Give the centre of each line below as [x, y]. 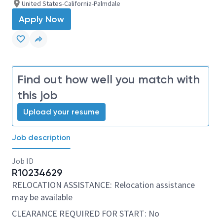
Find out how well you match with [109, 79]
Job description [41, 137]
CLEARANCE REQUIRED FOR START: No [86, 213]
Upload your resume [61, 112]
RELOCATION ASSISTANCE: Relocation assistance [103, 185]
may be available [42, 197]
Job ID [23, 161]
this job [37, 95]
